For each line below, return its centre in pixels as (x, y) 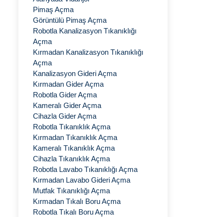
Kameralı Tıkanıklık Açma (74, 148)
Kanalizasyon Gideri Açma (75, 73)
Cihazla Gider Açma (65, 116)
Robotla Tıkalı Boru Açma (73, 212)
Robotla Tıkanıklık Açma (72, 127)
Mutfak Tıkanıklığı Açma (71, 191)
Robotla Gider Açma (65, 95)
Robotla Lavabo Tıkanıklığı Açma (85, 169)
